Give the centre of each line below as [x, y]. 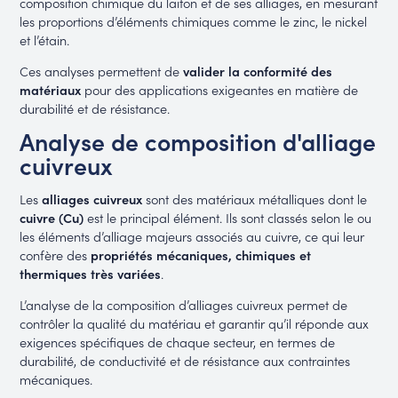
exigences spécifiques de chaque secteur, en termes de [178, 342]
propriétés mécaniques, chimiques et [201, 254]
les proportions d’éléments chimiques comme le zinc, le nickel [194, 20]
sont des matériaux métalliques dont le [255, 198]
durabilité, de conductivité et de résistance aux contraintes [185, 361]
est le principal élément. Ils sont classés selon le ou [228, 217]
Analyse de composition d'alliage [198, 141]
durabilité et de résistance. [95, 108]
